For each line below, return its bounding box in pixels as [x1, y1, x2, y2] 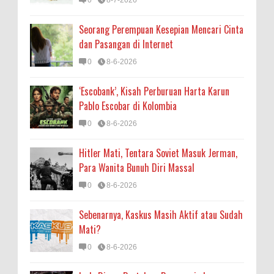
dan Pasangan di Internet [79, 37, 173, 51]
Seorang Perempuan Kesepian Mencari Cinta [79, 22, 243, 37]
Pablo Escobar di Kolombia [79, 98, 177, 113]
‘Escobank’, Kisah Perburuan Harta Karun [79, 84, 229, 98]
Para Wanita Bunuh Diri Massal [79, 160, 194, 175]
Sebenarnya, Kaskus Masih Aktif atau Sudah [79, 207, 243, 222]
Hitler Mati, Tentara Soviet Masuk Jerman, [79, 146, 237, 160]
